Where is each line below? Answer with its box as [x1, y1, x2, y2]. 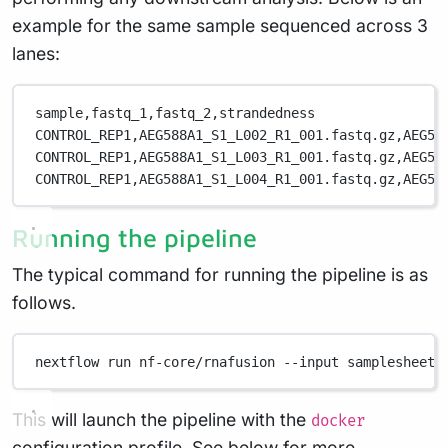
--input [283, 353, 340, 370]
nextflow [35, 353, 100, 370]
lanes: [12, 43, 60, 65]
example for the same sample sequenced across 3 [12, 15, 428, 37]
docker [311, 412, 365, 432]
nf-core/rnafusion [139, 353, 276, 370]
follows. [12, 292, 76, 314]
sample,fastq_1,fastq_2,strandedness [35, 104, 316, 121]
